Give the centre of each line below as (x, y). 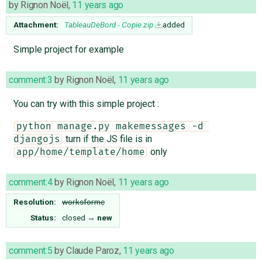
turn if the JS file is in (107, 139)
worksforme (83, 202)
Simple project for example (68, 50)
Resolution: (35, 202)
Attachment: (36, 25)
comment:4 (31, 182)
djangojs (37, 139)
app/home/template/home (80, 152)
